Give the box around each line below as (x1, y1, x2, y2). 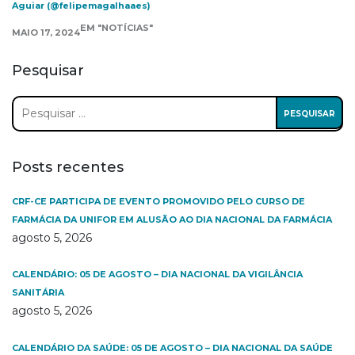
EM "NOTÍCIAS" (80, 22, 153, 33)
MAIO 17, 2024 (12, 27, 80, 38)
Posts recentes (12, 158, 124, 176)
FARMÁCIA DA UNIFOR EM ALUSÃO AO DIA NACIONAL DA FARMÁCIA (12, 214, 332, 225)
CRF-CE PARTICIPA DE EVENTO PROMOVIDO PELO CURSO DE (12, 196, 305, 207)
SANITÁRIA (12, 287, 64, 298)
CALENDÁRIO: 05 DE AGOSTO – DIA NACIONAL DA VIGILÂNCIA (12, 269, 303, 280)
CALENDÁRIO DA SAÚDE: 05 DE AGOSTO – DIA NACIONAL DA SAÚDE (12, 342, 333, 353)
